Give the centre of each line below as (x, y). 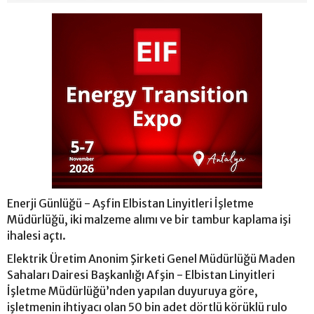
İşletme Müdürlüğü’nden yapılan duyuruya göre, (132, 291)
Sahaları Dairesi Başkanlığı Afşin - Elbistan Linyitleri (141, 274)
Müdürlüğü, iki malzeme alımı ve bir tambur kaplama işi (149, 219)
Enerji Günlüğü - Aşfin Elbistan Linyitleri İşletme (130, 203)
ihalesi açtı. (37, 235)
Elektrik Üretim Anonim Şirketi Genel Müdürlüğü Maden (151, 258)
